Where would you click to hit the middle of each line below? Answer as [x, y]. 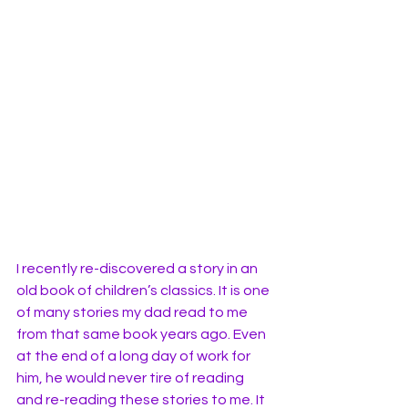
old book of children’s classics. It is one [144, 290]
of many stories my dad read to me [133, 312]
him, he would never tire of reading [132, 377]
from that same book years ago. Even [143, 334]
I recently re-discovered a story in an [138, 268]
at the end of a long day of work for [135, 356]
